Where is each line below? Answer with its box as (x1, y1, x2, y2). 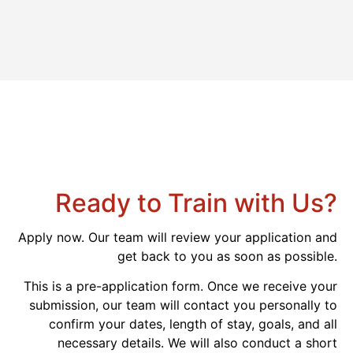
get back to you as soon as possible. (117, 247, 337, 264)
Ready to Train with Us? (55, 187, 337, 218)
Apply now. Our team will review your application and (18, 229, 337, 245)
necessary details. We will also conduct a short (58, 335, 337, 351)
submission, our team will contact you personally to (29, 297, 337, 314)
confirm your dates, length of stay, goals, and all (49, 316, 337, 333)
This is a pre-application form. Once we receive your (24, 278, 337, 295)
